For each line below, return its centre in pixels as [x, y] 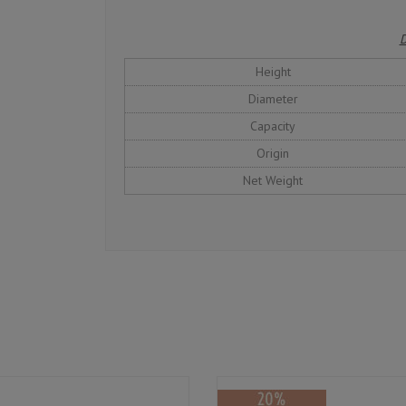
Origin [273, 154]
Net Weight [273, 181]
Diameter [273, 99]
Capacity [273, 126]
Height [273, 72]
